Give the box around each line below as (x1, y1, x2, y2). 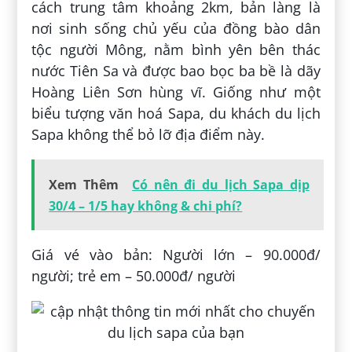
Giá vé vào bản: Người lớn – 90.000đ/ (31, 245, 321, 265)
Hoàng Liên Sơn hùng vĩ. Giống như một (31, 82, 321, 102)
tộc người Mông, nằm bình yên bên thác (31, 40, 321, 60)
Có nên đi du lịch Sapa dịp (132, 176, 310, 194)
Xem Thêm (49, 176, 119, 194)
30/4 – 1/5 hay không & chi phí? (49, 197, 243, 215)
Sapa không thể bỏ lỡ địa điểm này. (31, 125, 266, 145)
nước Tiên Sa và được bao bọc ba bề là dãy (31, 61, 321, 81)
